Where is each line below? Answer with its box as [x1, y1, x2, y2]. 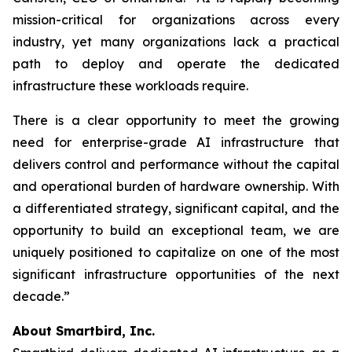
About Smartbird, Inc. [13, 323, 155, 339]
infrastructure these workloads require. [13, 78, 248, 93]
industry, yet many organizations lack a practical [13, 34, 339, 49]
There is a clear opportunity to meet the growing [13, 112, 339, 128]
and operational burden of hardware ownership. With [13, 178, 339, 194]
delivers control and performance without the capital [13, 156, 339, 172]
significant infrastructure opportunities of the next [13, 266, 339, 282]
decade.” [13, 288, 70, 304]
